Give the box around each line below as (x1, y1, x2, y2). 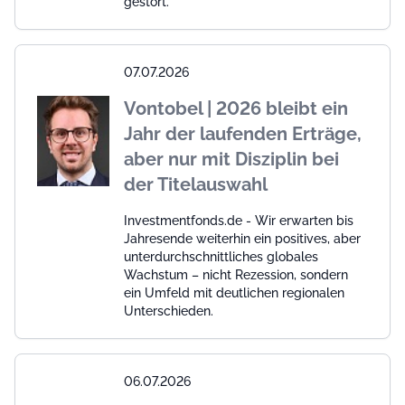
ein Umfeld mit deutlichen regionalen (124, 286, 344, 301)
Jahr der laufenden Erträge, (124, 123, 362, 146)
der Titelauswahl (124, 174, 268, 196)
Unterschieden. (124, 304, 213, 319)
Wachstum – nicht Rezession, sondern (124, 268, 348, 283)
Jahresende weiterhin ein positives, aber (124, 231, 361, 247)
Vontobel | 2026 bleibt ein (124, 98, 348, 120)
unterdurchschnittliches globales (124, 250, 318, 265)
